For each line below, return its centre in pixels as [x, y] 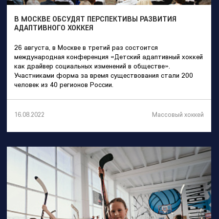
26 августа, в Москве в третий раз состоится [86, 47]
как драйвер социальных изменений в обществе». [92, 66]
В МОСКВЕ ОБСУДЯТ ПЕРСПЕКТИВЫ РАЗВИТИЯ [95, 19]
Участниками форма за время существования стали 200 [104, 75]
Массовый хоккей [178, 114]
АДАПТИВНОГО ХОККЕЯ [54, 27]
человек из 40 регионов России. [64, 84]
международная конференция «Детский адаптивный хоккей [109, 56]
